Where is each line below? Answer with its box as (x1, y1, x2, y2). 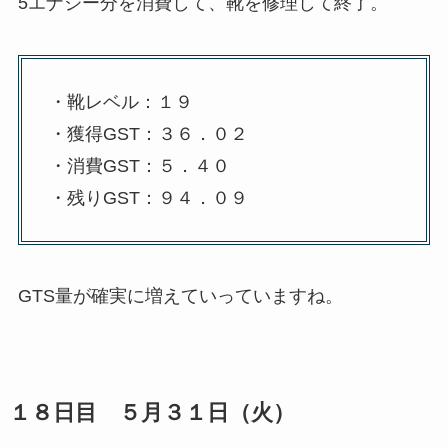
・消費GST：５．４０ (48, 155, 230, 176)
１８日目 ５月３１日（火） (8, 401, 295, 426)
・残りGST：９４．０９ (48, 187, 248, 208)
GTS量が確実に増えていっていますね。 (17, 286, 343, 307)
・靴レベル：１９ (48, 91, 193, 112)
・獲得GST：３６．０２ (48, 123, 248, 144)
